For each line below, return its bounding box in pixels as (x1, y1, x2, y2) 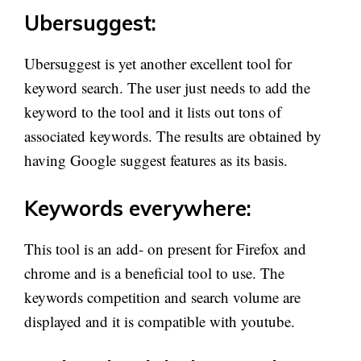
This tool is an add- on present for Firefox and (24, 238, 306, 259)
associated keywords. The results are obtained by (24, 126, 322, 146)
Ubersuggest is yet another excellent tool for (24, 53, 292, 73)
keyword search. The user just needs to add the (24, 77, 310, 98)
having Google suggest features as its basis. (24, 150, 288, 170)
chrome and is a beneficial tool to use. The (24, 262, 284, 283)
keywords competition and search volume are (24, 286, 301, 307)
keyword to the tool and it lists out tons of (24, 102, 281, 122)
